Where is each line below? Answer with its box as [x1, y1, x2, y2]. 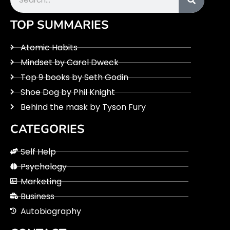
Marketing [21, 175, 62, 187]
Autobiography [21, 205, 81, 217]
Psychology [21, 160, 67, 172]
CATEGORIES [10, 121, 85, 137]
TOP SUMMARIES [10, 16, 109, 33]
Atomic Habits [21, 41, 78, 53]
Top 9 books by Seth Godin [21, 71, 128, 83]
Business [21, 190, 54, 202]
